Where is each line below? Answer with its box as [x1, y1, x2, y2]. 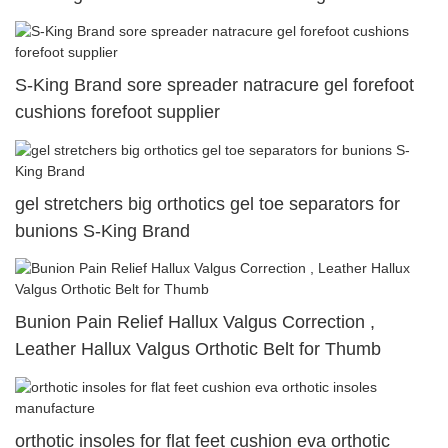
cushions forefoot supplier [15, 102, 220, 123]
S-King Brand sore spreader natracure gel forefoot [15, 75, 414, 96]
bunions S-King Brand [15, 220, 190, 241]
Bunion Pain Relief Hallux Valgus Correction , [15, 312, 375, 333]
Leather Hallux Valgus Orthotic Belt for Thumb [15, 339, 381, 360]
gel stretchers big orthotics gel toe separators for [15, 193, 400, 214]
